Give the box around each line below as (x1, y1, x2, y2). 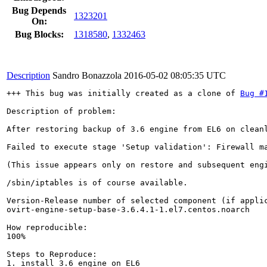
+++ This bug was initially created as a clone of (7, 88, 240, 98)
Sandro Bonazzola (52, 70, 122, 80)
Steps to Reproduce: (7, 249, 97, 259)
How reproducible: (7, 222, 88, 232)
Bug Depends (12, 5, 66, 15)
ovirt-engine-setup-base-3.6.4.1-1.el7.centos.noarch (7, 204, 250, 214)
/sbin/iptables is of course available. (7, 178, 188, 187)
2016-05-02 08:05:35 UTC (124, 70, 226, 80)
